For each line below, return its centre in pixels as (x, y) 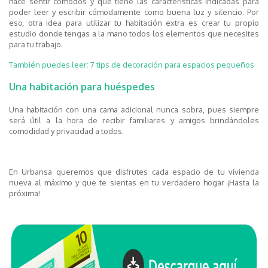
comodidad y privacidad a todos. (66, 131)
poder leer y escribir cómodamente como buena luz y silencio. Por (134, 12)
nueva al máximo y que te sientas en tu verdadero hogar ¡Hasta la (134, 183)
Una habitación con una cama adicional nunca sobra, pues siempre (134, 110)
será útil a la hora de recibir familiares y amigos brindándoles (134, 121)
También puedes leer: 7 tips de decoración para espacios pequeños (132, 65)
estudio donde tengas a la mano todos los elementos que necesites (134, 34)
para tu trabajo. (36, 45)
